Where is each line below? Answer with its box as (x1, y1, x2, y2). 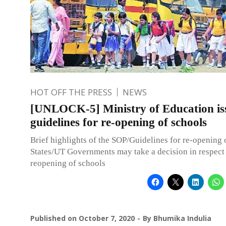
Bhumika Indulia (153, 213, 211, 223)
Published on (30, 213, 79, 223)
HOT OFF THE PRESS (30, 86, 112, 98)
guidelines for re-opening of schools (30, 116, 207, 129)
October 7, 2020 (79, 213, 135, 223)
